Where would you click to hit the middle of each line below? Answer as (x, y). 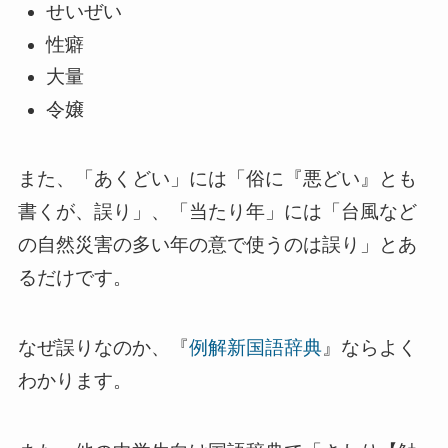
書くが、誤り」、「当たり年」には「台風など (217, 211)
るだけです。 (74, 277)
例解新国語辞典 (255, 348)
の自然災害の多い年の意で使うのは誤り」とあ (217, 244)
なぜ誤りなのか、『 (103, 348)
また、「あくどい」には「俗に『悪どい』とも (217, 178)
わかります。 (74, 381)
